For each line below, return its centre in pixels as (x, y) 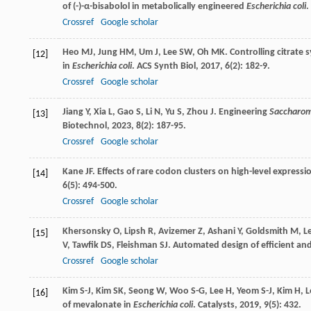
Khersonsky (87, 232)
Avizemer (177, 232)
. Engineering (242, 112)
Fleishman (137, 246)
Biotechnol (85, 126)
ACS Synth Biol (166, 67)
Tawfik (85, 246)
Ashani (221, 232)
